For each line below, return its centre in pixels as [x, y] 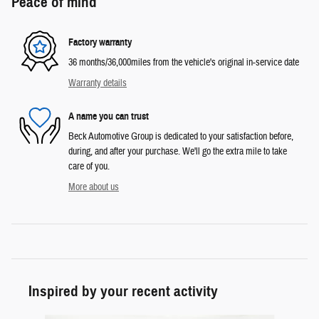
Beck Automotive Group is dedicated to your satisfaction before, [181, 137]
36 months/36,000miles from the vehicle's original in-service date [184, 63]
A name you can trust [109, 116]
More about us [94, 188]
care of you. [89, 167]
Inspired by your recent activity [123, 292]
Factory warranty [100, 42]
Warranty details [98, 84]
